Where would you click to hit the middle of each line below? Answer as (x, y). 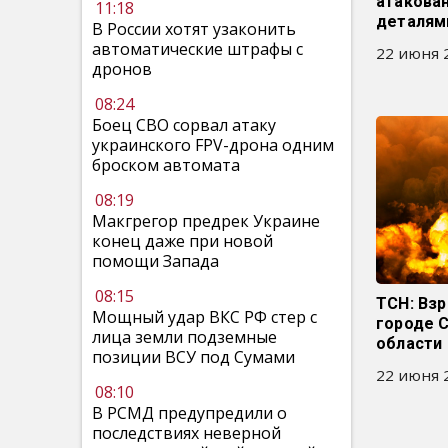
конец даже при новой (182, 241)
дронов (122, 69)
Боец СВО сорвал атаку (184, 125)
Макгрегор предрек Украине (206, 221)
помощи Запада (155, 261)
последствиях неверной (186, 433)
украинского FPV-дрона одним (213, 145)
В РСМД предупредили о (189, 413)
